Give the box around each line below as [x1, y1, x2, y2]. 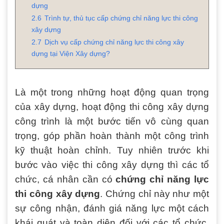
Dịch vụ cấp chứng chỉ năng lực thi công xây [44, 37, 184, 46]
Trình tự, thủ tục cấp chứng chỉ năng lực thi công [44, 13, 198, 22]
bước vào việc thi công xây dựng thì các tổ [15, 159, 209, 170]
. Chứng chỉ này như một [100, 188, 209, 199]
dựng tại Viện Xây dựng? [31, 49, 110, 57]
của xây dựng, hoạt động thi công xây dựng [15, 101, 209, 112]
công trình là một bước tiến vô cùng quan [15, 115, 209, 126]
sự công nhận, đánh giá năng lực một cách [15, 202, 209, 213]
